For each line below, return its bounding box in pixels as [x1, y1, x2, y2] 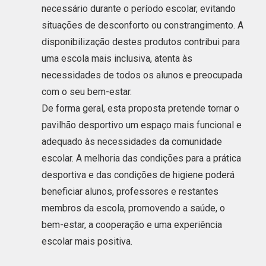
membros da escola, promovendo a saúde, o [42, 202, 225, 214]
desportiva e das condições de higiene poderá [42, 169, 235, 180]
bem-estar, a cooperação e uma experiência [42, 218, 222, 230]
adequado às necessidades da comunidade [42, 135, 222, 147]
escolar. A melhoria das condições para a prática [42, 152, 241, 164]
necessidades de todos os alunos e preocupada [42, 69, 242, 81]
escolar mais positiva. [42, 235, 132, 247]
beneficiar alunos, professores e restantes [42, 185, 218, 197]
